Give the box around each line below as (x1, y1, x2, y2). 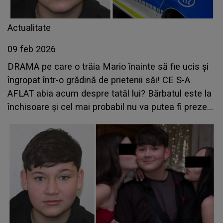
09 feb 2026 (7, 44, 56, 55)
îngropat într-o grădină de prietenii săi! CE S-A (7, 75, 190, 86)
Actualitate (7, 22, 51, 33)
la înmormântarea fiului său (7, 115, 117, 126)
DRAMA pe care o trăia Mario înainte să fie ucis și (7, 61, 209, 72)
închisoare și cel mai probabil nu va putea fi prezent (7, 102, 215, 112)
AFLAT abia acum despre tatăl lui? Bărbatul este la (7, 88, 212, 99)
